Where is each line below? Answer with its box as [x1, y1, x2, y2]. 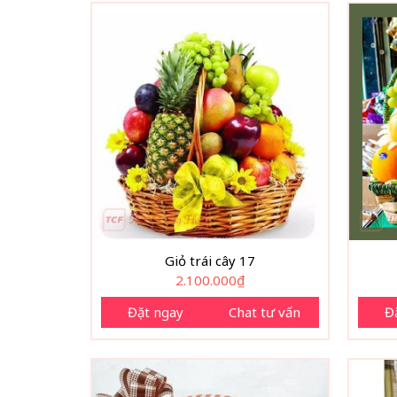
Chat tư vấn [229, 303, 301, 322]
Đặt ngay [127, 303, 183, 322]
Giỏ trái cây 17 [165, 252, 255, 270]
